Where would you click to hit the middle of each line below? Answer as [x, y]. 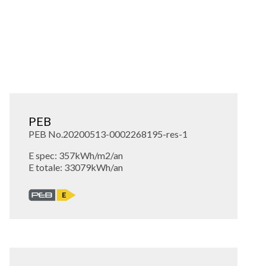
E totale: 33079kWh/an [76, 167]
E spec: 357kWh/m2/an [76, 155]
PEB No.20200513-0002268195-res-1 [108, 134]
